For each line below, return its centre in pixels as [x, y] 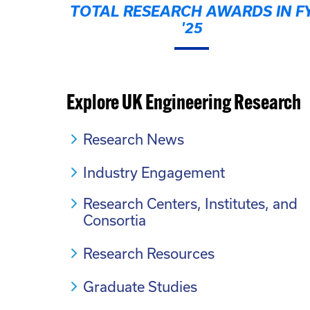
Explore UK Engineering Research [184, 104]
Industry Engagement [154, 172]
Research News [134, 139]
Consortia [115, 220]
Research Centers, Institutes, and [190, 203]
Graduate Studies [140, 286]
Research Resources [149, 253]
